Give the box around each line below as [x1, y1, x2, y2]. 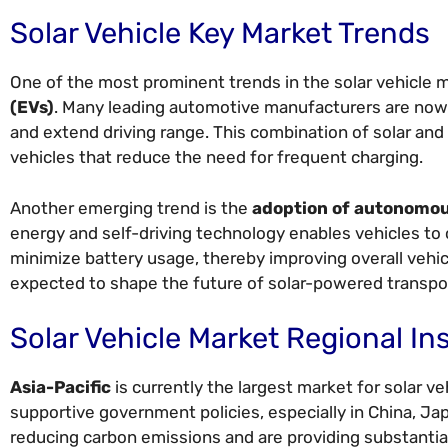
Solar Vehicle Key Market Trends [10, 16, 430, 51]
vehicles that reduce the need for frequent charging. [10, 147, 423, 168]
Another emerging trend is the [10, 197, 252, 218]
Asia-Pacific [10, 377, 111, 398]
